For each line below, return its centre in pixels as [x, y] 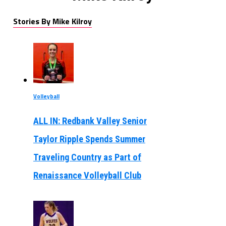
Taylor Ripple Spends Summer [89, 139]
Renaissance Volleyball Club [87, 176]
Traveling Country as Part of [87, 157]
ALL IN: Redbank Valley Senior [90, 121]
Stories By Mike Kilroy [52, 21]
